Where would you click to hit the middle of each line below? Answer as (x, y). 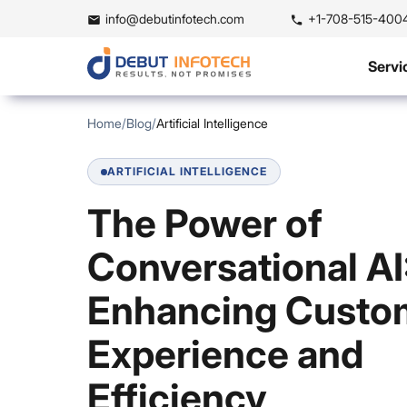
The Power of (205, 223)
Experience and (225, 354)
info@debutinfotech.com (175, 18)
